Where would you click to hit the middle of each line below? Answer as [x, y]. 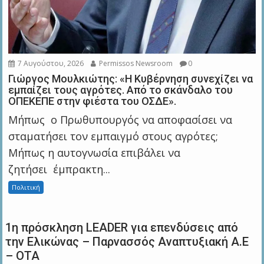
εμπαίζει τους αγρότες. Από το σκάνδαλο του [121, 90]
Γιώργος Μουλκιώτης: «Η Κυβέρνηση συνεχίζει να [131, 78]
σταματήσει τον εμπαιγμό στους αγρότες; [113, 136]
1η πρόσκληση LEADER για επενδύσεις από [122, 227]
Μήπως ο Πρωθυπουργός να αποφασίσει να [121, 119]
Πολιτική [26, 187]
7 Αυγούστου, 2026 [50, 63]
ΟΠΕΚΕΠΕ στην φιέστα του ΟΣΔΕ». [93, 101]
